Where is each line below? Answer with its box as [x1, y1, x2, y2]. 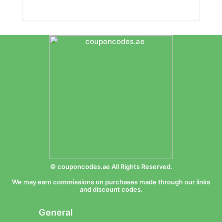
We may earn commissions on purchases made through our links [12, 178, 210, 186]
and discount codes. [79, 185, 143, 193]
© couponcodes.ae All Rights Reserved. [50, 163, 172, 170]
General [38, 207, 73, 218]
